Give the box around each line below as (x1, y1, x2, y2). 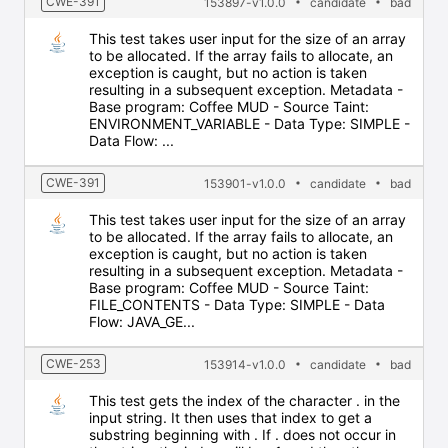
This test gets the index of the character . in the (89, 392, 400, 409)
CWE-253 (46, 356, 101, 371)
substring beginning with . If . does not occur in (89, 426, 396, 443)
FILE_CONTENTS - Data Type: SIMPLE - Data (89, 296, 385, 313)
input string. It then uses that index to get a (89, 409, 372, 426)
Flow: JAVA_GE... (89, 313, 195, 330)
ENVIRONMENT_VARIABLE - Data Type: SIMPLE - (89, 115, 410, 132)
